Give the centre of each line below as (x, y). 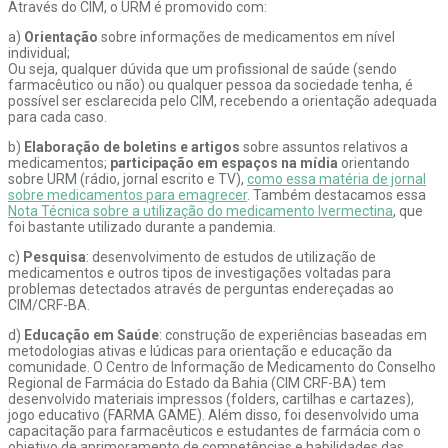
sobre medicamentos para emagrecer (127, 194)
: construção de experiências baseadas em (293, 334)
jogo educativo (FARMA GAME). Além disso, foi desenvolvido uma (213, 414)
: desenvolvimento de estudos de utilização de (231, 256)
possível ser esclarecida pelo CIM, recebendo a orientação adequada (222, 100)
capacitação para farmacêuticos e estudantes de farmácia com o (214, 430)
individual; (39, 52)
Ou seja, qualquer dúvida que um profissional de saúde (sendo (202, 68)
